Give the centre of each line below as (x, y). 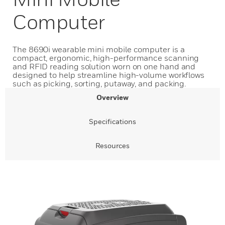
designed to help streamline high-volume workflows (109, 75)
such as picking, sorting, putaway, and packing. (99, 83)
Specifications (113, 121)
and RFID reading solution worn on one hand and (104, 66)
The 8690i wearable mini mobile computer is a (99, 49)
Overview (113, 97)
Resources (113, 145)
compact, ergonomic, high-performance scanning (106, 58)
